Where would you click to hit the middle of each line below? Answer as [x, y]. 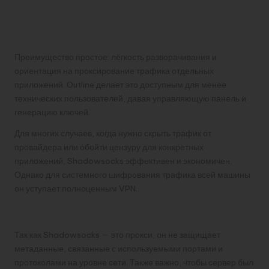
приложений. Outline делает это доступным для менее [120, 84]
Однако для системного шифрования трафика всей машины [132, 174]
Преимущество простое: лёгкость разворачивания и [116, 57]
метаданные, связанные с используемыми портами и [119, 248]
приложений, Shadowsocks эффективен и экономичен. [123, 161]
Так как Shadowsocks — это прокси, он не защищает [117, 234]
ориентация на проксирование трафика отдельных [114, 71]
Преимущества [63, 20]
